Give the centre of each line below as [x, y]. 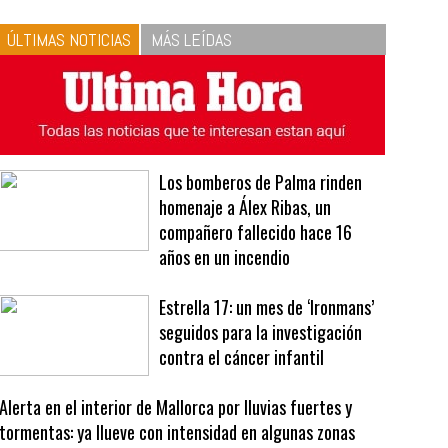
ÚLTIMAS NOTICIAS [69, 40]
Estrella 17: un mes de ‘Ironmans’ [267, 307]
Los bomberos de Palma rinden [261, 182]
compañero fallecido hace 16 [256, 232]
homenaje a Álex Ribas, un [245, 207]
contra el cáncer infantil [242, 357]
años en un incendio [225, 257]
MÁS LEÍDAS [192, 40]
